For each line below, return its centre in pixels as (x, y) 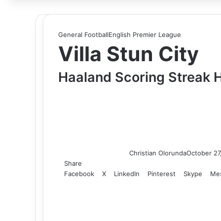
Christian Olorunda (158, 153)
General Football (83, 34)
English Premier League (145, 34)
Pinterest (162, 173)
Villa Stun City (129, 54)
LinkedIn (127, 173)
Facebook (79, 173)
